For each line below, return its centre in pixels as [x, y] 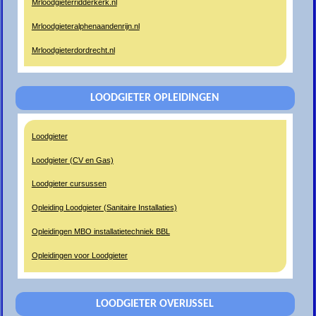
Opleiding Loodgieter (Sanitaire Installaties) [104, 208]
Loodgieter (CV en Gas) [72, 160]
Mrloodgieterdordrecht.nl [73, 50]
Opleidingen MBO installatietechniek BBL [101, 232]
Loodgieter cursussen [69, 184]
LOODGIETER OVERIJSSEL [155, 304]
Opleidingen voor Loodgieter [79, 255]
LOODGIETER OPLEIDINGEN [155, 98]
